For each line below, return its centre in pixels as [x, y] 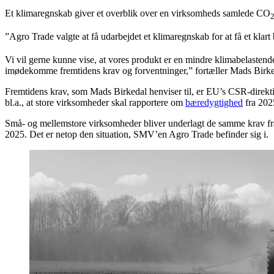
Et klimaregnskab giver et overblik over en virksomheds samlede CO [138, 13]
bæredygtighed [214, 103]
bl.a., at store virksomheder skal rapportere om [95, 103]
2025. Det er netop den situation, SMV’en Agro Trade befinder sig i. [137, 135]
